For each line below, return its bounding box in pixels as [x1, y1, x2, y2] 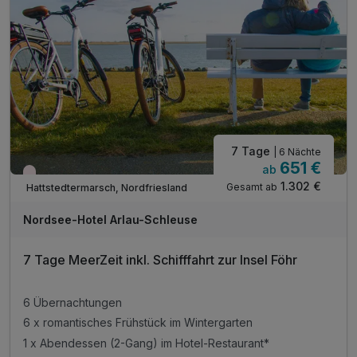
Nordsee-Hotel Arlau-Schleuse [23, 213, 198, 227]
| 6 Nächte [273, 146, 321, 159]
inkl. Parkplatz [23, 31, 96, 45]
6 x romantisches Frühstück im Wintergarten [23, 316, 253, 330]
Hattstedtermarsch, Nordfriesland [26, 181, 187, 194]
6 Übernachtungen [23, 295, 122, 309]
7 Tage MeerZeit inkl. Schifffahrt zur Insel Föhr [69, 252, 297, 269]
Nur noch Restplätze [33, 169, 127, 182]
